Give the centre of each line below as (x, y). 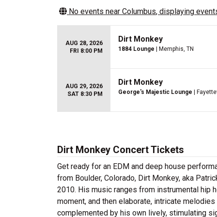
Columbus (139, 11)
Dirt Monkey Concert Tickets (121, 150)
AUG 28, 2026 (84, 43)
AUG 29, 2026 (84, 86)
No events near (94, 11)
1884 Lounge (136, 49)
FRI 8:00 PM (86, 51)
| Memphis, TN (174, 49)
